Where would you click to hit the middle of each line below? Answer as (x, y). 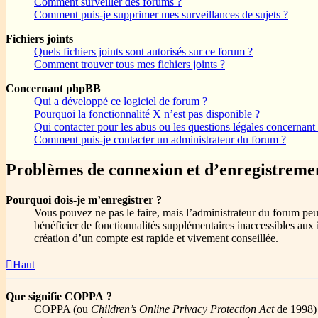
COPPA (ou (62, 309)
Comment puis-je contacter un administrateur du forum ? (160, 140)
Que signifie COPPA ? (59, 297)
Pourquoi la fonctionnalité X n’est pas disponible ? (147, 114)
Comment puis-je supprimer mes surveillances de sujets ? (161, 15)
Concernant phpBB (53, 89)
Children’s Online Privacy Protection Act (182, 309)
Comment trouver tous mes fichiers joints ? (130, 65)
